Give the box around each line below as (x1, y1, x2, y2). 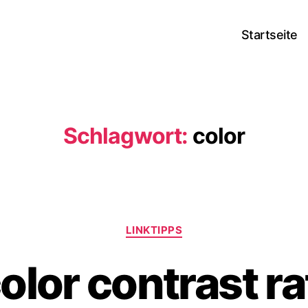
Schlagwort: (63, 122, 188, 149)
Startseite (241, 27, 298, 42)
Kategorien (153, 217, 216, 231)
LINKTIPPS (125, 223, 183, 236)
